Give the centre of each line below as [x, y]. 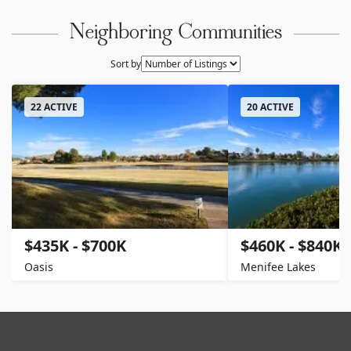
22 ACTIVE [54, 107]
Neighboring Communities [175, 33]
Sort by [126, 63]
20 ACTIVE [270, 107]
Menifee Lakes [278, 266]
